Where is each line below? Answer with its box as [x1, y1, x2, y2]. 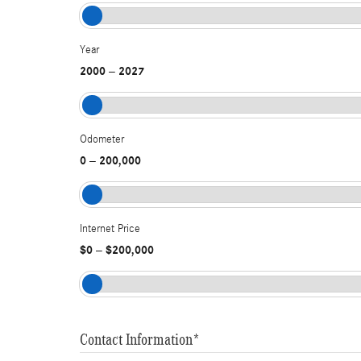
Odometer [80, 133, 124, 146]
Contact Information [80, 330, 193, 348]
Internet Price [80, 222, 140, 235]
